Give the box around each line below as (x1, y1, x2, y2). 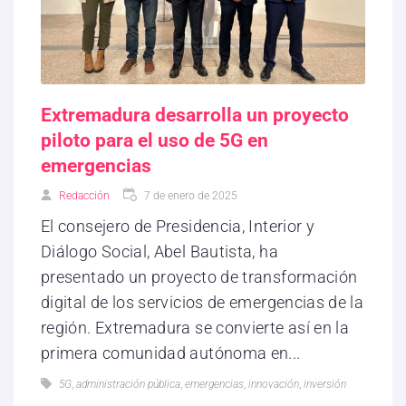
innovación (248, 377, 299, 391)
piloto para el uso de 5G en (41, 129, 268, 151)
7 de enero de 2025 (144, 188, 237, 202)
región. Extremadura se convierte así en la (41, 317, 350, 337)
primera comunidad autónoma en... (41, 343, 301, 362)
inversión (304, 377, 346, 391)
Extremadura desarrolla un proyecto (41, 103, 349, 126)
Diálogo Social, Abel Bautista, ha (41, 241, 278, 261)
